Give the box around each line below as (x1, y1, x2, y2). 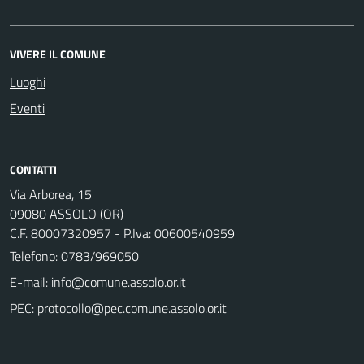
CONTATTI (10, 161, 57, 178)
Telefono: (10, 246, 61, 266)
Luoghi (10, 72, 45, 92)
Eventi (10, 98, 45, 118)
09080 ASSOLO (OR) (10, 204, 123, 223)
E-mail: (10, 272, 48, 292)
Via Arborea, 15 (10, 184, 92, 204)
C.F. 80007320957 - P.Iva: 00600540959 (10, 223, 235, 243)
